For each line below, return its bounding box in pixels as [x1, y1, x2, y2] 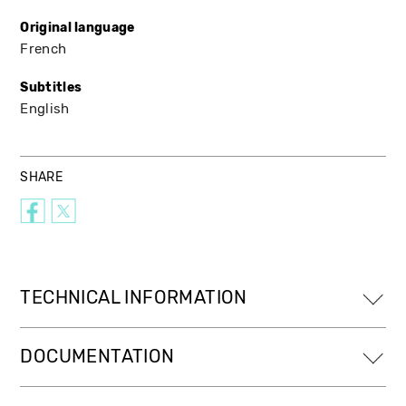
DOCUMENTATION [20, 345, 175, 367]
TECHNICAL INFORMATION [20, 286, 247, 308]
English [20, 100, 70, 117]
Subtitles [20, 79, 82, 95]
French [20, 40, 67, 57]
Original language [20, 19, 135, 35]
